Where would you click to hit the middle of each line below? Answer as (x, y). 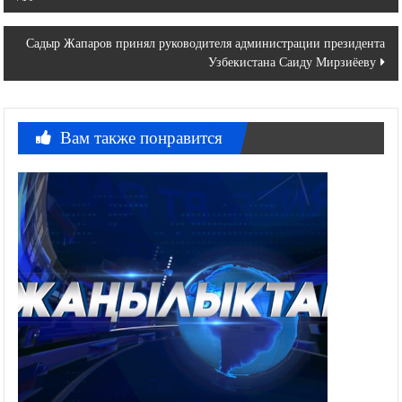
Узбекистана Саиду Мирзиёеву (292, 62)
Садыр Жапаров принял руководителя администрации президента (205, 43)
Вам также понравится (142, 137)
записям (46, 37)
